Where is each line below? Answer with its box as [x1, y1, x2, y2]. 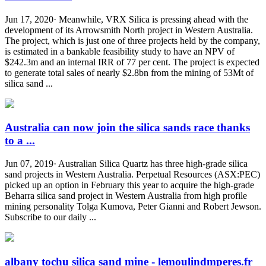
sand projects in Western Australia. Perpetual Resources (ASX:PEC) [5, 169, 260, 179]
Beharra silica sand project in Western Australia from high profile [5, 191, 247, 201]
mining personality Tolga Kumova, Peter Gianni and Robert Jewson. [5, 201, 261, 211]
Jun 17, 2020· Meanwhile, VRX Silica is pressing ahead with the [5, 14, 248, 24]
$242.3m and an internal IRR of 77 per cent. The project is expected [5, 56, 259, 67]
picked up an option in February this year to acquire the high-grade [5, 180, 254, 190]
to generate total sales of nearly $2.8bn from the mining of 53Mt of [5, 67, 254, 78]
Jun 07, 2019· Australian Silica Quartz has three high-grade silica [5, 159, 248, 169]
